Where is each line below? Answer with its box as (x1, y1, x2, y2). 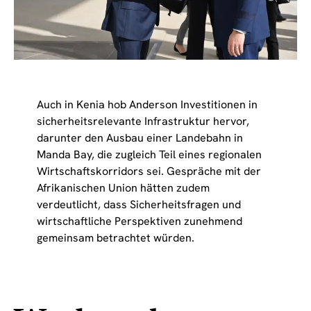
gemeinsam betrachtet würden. (36, 230, 194, 245)
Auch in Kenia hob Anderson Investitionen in (36, 96, 258, 112)
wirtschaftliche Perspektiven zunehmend (36, 213, 242, 228)
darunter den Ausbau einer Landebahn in (36, 130, 243, 145)
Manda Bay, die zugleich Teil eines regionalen (36, 146, 262, 162)
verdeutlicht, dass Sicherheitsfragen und (36, 196, 241, 212)
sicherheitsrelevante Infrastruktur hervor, (36, 113, 249, 128)
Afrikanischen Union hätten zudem (36, 180, 210, 195)
